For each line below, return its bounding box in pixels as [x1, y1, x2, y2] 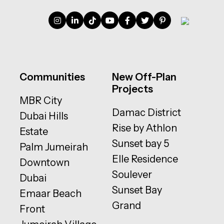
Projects [111, 83, 153, 95]
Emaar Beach [19, 187, 82, 200]
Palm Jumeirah [19, 141, 88, 153]
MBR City [19, 94, 62, 107]
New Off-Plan [111, 71, 176, 83]
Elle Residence [111, 153, 178, 165]
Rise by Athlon [111, 122, 177, 134]
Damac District [111, 106, 181, 119]
